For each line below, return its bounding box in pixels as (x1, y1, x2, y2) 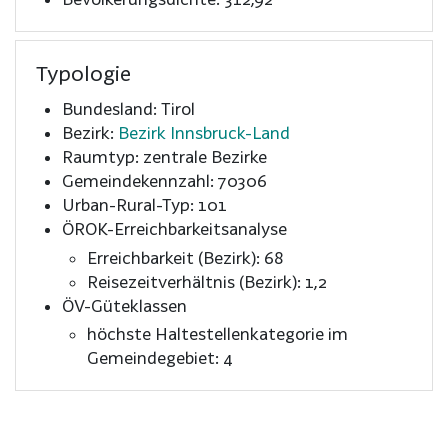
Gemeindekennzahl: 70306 (61, 170, 267, 190)
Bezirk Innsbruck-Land (117, 122, 290, 142)
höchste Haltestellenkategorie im (87, 324, 349, 344)
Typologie (36, 60, 131, 85)
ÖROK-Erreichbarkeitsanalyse (61, 218, 287, 238)
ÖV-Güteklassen (61, 295, 187, 315)
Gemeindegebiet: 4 (87, 348, 234, 368)
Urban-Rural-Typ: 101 (61, 194, 227, 214)
